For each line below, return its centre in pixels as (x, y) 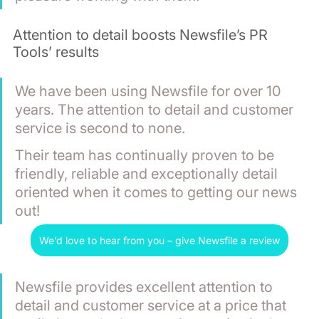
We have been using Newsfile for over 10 (150, 91)
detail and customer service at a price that (152, 305)
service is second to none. (100, 128)
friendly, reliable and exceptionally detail (148, 173)
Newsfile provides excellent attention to (146, 287)
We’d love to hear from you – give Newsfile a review (159, 240)
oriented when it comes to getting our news (158, 192)
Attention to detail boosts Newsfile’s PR (142, 35)
